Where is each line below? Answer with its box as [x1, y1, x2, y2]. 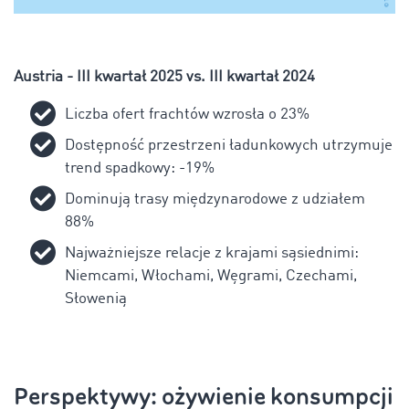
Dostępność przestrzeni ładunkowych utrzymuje [65, 137, 393, 153]
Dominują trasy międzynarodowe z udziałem [65, 191, 365, 207]
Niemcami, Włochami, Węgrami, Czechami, [65, 267, 357, 284]
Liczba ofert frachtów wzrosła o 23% [65, 106, 309, 122]
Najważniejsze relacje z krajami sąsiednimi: [65, 245, 359, 261]
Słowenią [65, 290, 127, 307]
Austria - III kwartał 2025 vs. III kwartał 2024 [14, 68, 315, 85]
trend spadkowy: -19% [65, 160, 215, 176]
